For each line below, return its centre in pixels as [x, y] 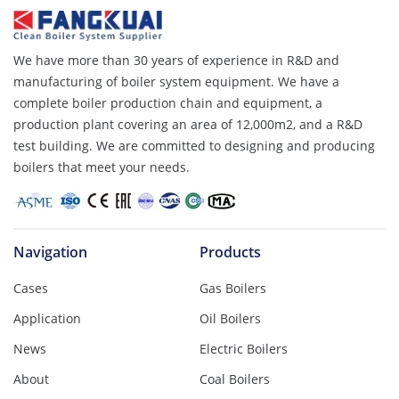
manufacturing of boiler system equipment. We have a [176, 82]
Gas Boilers [233, 288]
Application [47, 318]
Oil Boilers [230, 318]
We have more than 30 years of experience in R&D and [176, 61]
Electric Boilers [244, 348]
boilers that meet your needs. [102, 167]
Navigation [50, 252]
